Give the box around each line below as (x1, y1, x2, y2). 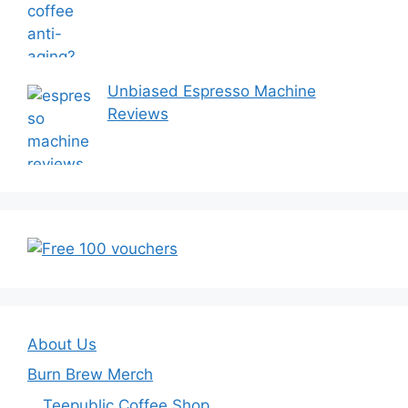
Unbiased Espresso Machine (107, 82, 316, 101)
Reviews (107, 105, 168, 124)
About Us (27, 334, 97, 353)
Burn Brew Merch (27, 365, 153, 384)
